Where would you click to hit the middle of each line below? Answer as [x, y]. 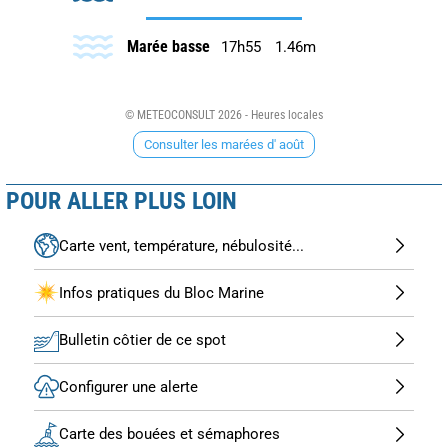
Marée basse [168, 46]
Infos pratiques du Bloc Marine [161, 292]
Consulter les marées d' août [224, 144]
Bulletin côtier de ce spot [142, 339]
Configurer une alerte [128, 386]
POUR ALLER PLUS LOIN [121, 200]
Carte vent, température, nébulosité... [181, 245]
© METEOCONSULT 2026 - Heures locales [224, 114]
